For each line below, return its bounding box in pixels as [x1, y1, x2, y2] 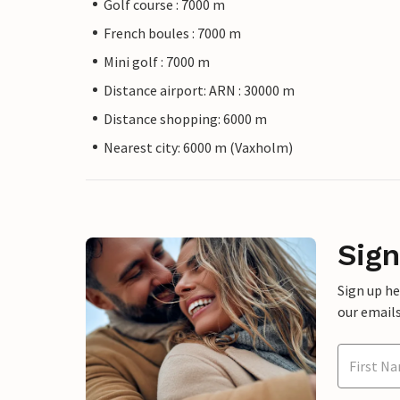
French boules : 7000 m [104, 23, 241, 42]
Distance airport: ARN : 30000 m [104, 80, 295, 99]
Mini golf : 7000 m [104, 52, 210, 71]
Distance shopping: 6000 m [104, 109, 267, 128]
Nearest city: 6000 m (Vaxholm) [104, 137, 293, 156]
